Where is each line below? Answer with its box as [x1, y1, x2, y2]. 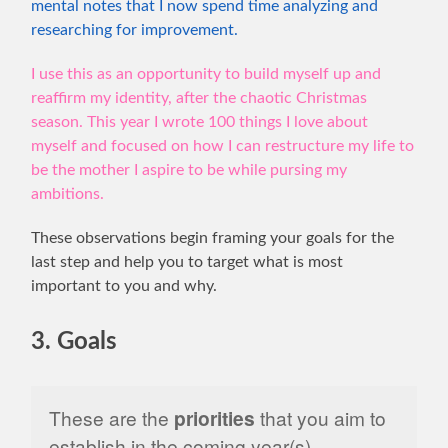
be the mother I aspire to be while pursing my [31, 162, 348, 179]
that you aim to [254, 403, 386, 431]
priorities [173, 403, 255, 432]
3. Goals [31, 330, 118, 355]
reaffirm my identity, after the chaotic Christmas [31, 90, 368, 107]
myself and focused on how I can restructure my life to [31, 138, 415, 155]
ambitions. [31, 186, 105, 203]
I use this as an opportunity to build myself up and [31, 66, 382, 83]
